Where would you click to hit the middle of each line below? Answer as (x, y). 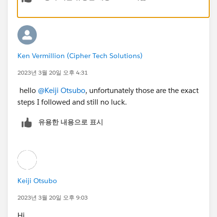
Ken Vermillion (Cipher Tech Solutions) (80, 55)
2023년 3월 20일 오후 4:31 (53, 72)
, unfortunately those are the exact (142, 90)
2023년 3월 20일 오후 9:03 (53, 197)
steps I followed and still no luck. (74, 102)
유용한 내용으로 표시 (71, 122)
